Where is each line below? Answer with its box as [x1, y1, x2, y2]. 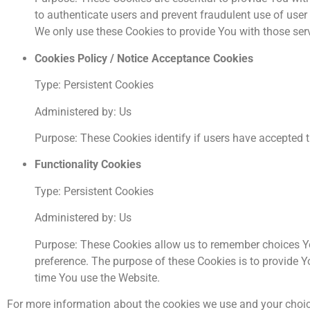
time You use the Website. [35, 271, 160, 284]
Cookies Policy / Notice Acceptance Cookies [35, 51, 253, 65]
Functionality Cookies [35, 158, 141, 172]
